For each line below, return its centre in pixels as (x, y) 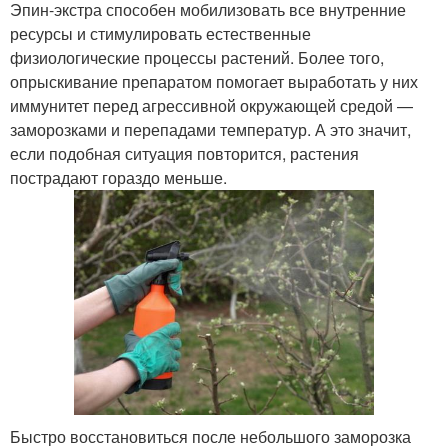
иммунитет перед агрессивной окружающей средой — (211, 105)
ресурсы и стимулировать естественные (160, 33)
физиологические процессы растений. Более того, (197, 57)
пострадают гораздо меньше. (118, 177)
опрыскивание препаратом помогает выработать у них (214, 81)
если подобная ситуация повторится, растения (184, 153)
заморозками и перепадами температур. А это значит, (210, 129)
